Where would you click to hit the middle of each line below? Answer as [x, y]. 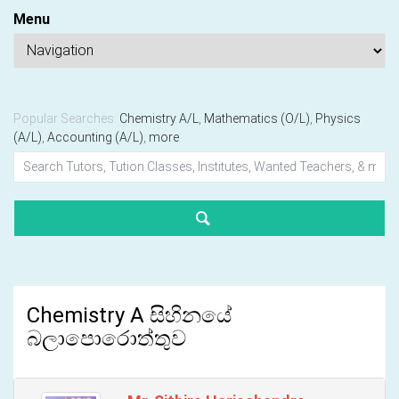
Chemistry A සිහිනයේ [129, 315]
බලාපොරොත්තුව [106, 338]
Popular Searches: [65, 118]
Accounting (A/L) [95, 137]
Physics [338, 118]
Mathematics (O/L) [257, 118]
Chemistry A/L [159, 118]
